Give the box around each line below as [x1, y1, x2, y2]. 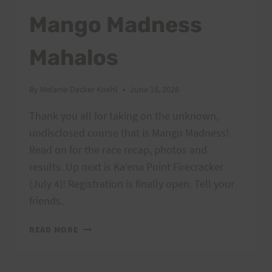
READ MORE [29, 224, 79, 236]
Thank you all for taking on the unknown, [29, 109, 219, 123]
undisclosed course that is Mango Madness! [29, 126, 229, 140]
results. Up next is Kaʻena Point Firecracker [29, 160, 223, 174]
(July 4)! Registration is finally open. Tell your [29, 177, 234, 191]
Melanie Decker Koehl [40, 84, 118, 95]
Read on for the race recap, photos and [29, 143, 207, 157]
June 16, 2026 [130, 84, 180, 95]
